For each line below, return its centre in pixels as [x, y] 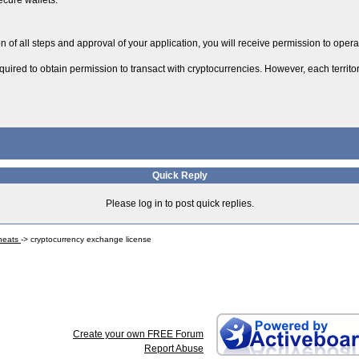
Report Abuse [174, 349]
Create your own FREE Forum [138, 334]
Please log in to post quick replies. [179, 204]
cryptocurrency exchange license [91, 239]
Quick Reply [179, 175]
